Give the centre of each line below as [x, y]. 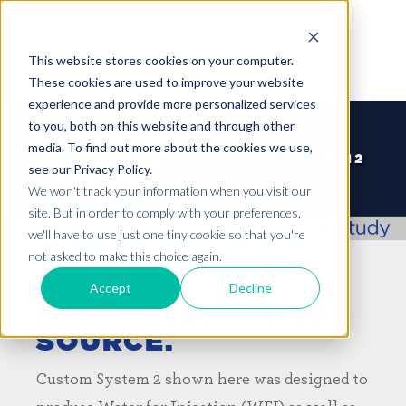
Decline [250, 287]
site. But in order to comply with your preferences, [164, 212]
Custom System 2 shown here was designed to [202, 379]
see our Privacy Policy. [90, 169]
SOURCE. [105, 342]
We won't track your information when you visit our [169, 190]
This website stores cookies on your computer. [160, 60]
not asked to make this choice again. [125, 256]
